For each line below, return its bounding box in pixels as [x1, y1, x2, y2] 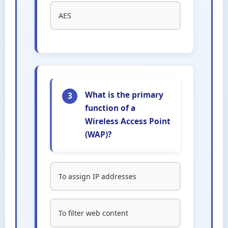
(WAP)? [85, 129, 111, 140]
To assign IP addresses [59, 172, 136, 181]
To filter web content [59, 208, 128, 218]
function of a [85, 103, 135, 113]
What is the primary [85, 90, 163, 100]
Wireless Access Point [85, 116, 170, 127]
